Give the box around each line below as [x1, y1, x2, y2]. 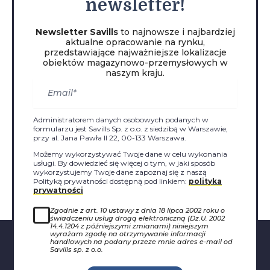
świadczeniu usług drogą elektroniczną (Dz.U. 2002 [50, 213, 225, 222]
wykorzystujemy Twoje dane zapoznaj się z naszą [33, 167, 207, 177]
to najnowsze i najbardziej [118, 26, 235, 37]
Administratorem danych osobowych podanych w [33, 115, 209, 124]
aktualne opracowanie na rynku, [65, 36, 205, 48]
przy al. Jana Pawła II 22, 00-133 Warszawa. [33, 133, 186, 142]
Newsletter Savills [35, 26, 118, 37]
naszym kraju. [105, 67, 165, 78]
